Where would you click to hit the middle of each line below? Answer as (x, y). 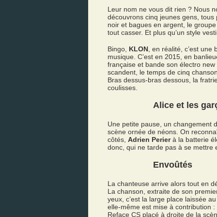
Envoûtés (173, 165)
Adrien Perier (149, 139)
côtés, (118, 139)
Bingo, (118, 49)
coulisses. (123, 88)
